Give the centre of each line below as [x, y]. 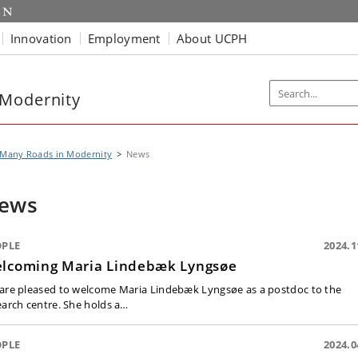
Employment [124, 38]
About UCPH [212, 38]
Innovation [41, 38]
